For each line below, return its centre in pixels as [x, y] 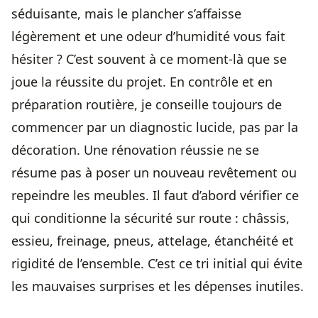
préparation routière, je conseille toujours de [147, 104]
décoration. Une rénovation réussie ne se [135, 150]
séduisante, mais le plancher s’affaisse [126, 13]
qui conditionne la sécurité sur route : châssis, [150, 218]
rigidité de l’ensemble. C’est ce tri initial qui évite [157, 263]
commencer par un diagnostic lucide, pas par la [155, 127]
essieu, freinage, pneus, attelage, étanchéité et [153, 241]
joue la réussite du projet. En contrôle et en [142, 82]
